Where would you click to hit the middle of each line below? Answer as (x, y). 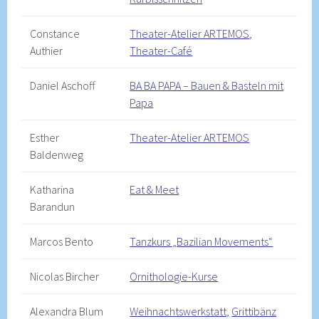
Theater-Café (161, 51)
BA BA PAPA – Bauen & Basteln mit (207, 85)
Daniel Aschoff (63, 85)
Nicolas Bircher (65, 276)
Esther (45, 137)
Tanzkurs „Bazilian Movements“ (202, 241)
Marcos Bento (62, 241)
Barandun (53, 206)
